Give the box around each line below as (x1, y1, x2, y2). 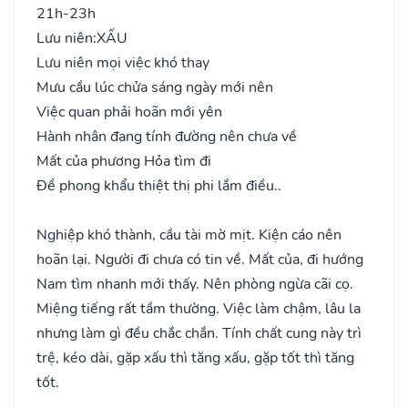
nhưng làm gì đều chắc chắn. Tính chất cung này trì (36, 322, 362, 343)
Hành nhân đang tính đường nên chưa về (36, 126, 297, 147)
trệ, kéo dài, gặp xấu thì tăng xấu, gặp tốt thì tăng (36, 347, 354, 368)
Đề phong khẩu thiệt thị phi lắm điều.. (36, 175, 281, 196)
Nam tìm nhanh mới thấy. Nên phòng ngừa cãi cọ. (36, 273, 353, 294)
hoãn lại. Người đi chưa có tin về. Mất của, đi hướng (36, 249, 363, 270)
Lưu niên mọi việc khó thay (36, 52, 209, 73)
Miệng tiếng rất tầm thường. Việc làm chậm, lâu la (36, 298, 361, 319)
